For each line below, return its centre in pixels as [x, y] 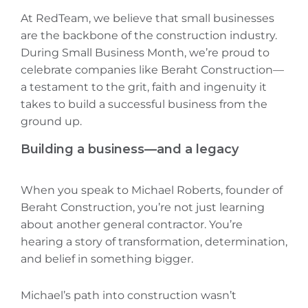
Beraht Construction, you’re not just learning [143, 208]
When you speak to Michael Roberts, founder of [152, 190]
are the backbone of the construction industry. [149, 36]
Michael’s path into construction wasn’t [129, 296]
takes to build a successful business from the [144, 104]
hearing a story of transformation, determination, [154, 242]
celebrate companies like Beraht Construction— [152, 70]
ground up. [51, 122]
